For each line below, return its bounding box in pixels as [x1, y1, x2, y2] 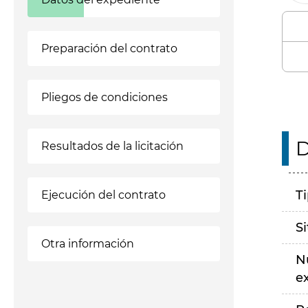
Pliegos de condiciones [41, 91, 168, 104]
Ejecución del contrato [41, 188, 166, 201]
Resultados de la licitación [41, 140, 184, 153]
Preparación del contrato [41, 42, 177, 55]
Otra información [41, 237, 134, 250]
